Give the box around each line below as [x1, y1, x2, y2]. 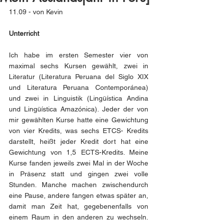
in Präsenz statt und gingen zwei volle [9, 170, 148, 178]
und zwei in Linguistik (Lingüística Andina [9, 94, 148, 102]
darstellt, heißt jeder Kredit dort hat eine [9, 137, 148, 145]
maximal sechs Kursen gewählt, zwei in [9, 62, 148, 70]
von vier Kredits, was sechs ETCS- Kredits [9, 127, 148, 135]
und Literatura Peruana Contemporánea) [9, 83, 148, 91]
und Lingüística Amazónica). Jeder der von [9, 105, 148, 113]
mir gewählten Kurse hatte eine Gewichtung [9, 116, 148, 124]
